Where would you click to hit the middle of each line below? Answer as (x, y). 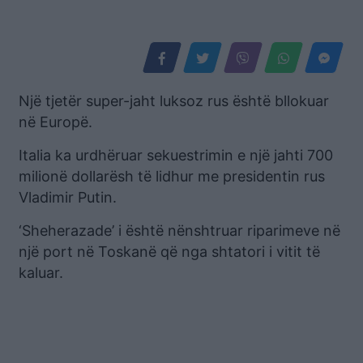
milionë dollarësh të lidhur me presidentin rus (172, 177)
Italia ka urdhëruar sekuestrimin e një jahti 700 (176, 156)
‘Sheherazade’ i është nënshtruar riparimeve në (179, 231)
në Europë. (56, 122)
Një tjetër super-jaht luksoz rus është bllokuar (174, 101)
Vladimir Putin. (68, 198)
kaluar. (41, 273)
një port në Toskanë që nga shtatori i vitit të (169, 252)
